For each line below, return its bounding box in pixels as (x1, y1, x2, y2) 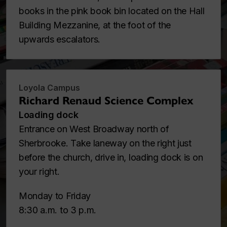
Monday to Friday (19, 191, 91, 202)
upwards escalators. (19, 34, 101, 45)
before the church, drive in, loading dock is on (19, 152, 203, 163)
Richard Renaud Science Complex (19, 94, 194, 108)
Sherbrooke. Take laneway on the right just (19, 138, 192, 149)
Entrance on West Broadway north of (19, 124, 169, 135)
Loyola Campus (19, 83, 80, 93)
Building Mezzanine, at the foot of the (19, 20, 171, 31)
